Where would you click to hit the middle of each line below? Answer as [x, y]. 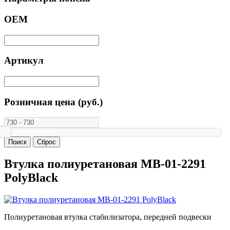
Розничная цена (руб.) [53, 102]
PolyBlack [31, 178]
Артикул [24, 61]
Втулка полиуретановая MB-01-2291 [105, 164]
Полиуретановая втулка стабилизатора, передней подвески [108, 217]
